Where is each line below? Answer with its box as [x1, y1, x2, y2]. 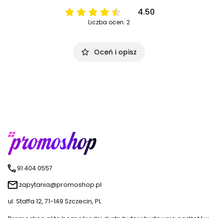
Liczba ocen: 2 [88, 18, 130, 27]
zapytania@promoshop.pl [19, 181, 102, 189]
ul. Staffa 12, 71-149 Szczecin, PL [8, 197, 101, 206]
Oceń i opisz [94, 47, 137, 57]
